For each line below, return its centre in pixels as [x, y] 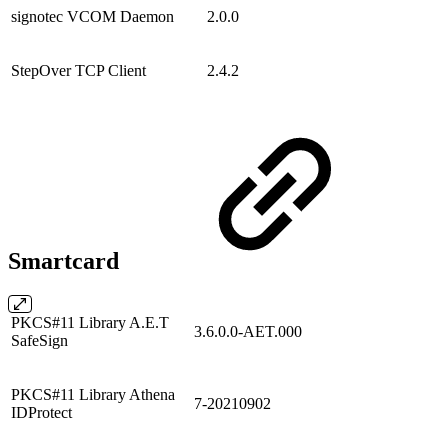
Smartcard [66, 261]
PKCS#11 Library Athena [93, 395]
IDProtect [41, 413]
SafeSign [39, 341]
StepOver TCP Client [78, 71]
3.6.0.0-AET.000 [248, 332]
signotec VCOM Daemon [92, 17]
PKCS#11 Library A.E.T [90, 323]
